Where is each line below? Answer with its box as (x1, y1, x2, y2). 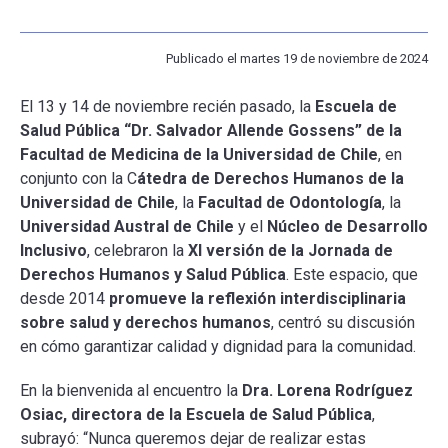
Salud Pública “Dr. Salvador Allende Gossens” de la (20, 121, 402, 140)
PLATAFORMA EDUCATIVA (137, 156, 311, 172)
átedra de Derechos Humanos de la (137, 169, 404, 188)
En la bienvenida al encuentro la (20, 381, 242, 400)
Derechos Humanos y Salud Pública (20, 265, 286, 284)
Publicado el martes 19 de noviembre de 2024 (166, 51, 428, 66)
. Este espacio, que (286, 265, 418, 284)
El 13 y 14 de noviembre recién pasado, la (20, 97, 315, 116)
